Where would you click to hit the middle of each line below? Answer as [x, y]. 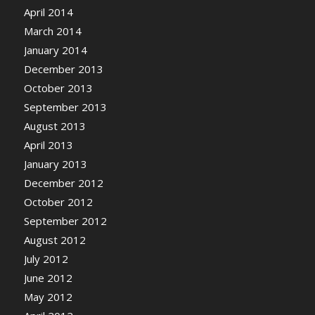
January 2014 [55, 50]
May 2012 [48, 296]
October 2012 [58, 201]
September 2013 [65, 107]
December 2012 [63, 182]
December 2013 [63, 69]
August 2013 [54, 126]
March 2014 [52, 31]
